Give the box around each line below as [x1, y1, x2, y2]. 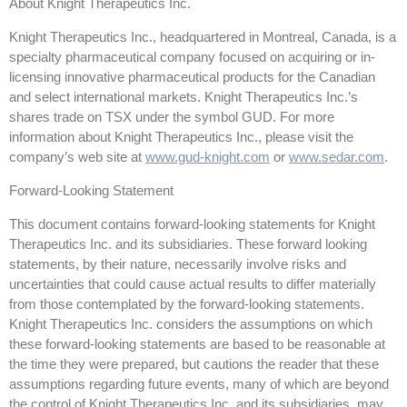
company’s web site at [9, 149, 145, 165]
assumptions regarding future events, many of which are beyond [9, 376, 389, 392]
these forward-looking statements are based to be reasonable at [9, 336, 385, 352]
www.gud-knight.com [145, 149, 270, 165]
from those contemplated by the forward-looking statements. [9, 296, 364, 313]
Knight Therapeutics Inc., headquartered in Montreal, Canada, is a [9, 29, 396, 45]
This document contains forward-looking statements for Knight [9, 216, 375, 233]
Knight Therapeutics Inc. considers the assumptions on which [9, 316, 372, 333]
